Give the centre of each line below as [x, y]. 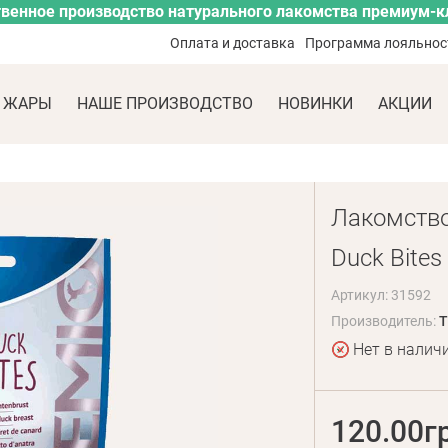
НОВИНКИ [315, 103]
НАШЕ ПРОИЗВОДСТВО [165, 103]
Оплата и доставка [233, 43]
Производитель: [384, 321]
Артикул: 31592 [380, 295]
